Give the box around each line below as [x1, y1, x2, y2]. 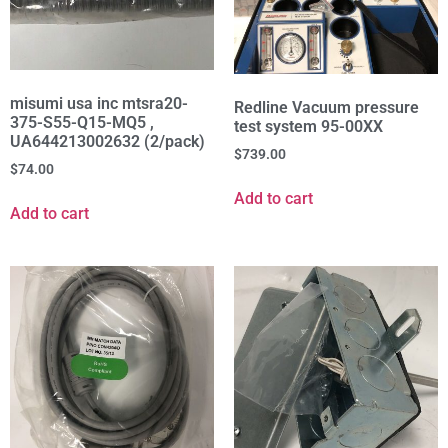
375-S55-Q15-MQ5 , [10, 113, 154, 133]
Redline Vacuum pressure [234, 98, 419, 118]
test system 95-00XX [234, 117, 383, 137]
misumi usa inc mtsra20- [10, 94, 188, 114]
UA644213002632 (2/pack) [10, 132, 205, 152]
